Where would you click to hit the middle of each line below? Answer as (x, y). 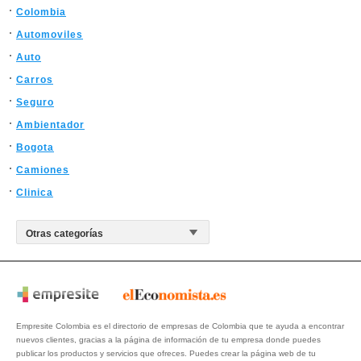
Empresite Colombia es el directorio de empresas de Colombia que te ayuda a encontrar (180, 326)
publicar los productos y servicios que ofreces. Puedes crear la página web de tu (166, 354)
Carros (35, 80)
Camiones (43, 170)
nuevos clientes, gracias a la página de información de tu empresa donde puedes (168, 340)
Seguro (35, 102)
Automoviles (50, 35)
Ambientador (50, 125)
